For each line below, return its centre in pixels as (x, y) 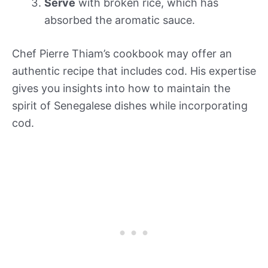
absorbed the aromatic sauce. (120, 20)
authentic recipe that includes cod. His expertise (134, 71)
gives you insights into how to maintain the (121, 88)
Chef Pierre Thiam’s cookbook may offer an (122, 53)
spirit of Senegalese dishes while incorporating (130, 105)
